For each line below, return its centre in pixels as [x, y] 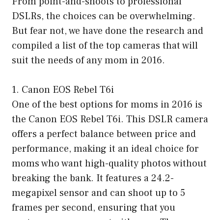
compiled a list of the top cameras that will [105, 45]
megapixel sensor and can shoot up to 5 [98, 193]
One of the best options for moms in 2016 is [107, 104]
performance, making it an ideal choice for [105, 149]
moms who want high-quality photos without [109, 163]
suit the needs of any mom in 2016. [88, 60]
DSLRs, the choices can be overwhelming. [104, 16]
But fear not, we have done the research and [108, 31]
